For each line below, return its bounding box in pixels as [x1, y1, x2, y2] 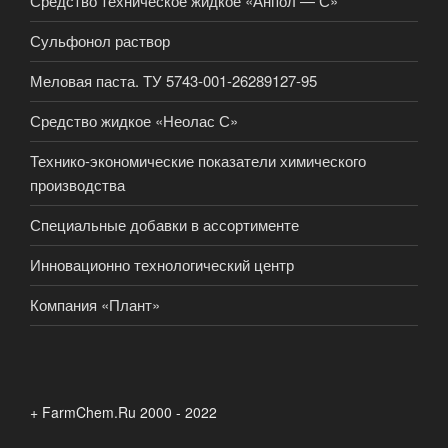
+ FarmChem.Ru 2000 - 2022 [30, 401, 217, 422]
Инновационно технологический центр [30, 254, 294, 276]
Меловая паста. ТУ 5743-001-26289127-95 [30, 70, 317, 92]
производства [30, 174, 125, 196]
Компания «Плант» [30, 294, 160, 316]
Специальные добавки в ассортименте [30, 214, 299, 236]
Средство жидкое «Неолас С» [30, 110, 238, 132]
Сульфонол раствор [30, 30, 170, 52]
